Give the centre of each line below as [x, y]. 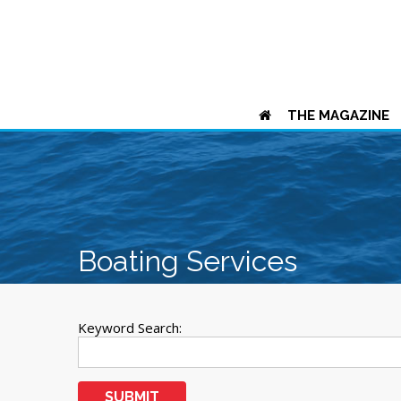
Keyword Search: [130, 328]
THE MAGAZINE [338, 115]
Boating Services [188, 261]
